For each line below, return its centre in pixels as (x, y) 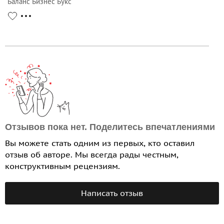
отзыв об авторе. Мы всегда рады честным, (92, 155)
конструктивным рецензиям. (62, 166)
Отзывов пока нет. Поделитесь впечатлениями (110, 127)
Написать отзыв (112, 193)
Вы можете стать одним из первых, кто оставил (100, 143)
